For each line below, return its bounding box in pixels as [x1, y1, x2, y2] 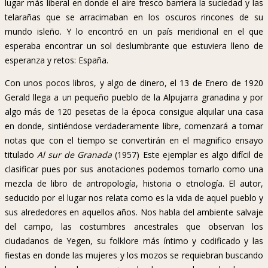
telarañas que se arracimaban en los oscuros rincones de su [5, 11, 263, 23]
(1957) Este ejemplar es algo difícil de [112, 149, 264, 161]
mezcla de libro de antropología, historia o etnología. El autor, [5, 178, 263, 190]
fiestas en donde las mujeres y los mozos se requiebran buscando [5, 249, 263, 261]
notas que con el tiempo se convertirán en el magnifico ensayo [5, 135, 263, 147]
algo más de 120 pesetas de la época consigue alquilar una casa [5, 106, 263, 118]
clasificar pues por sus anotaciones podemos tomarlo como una [5, 163, 263, 175]
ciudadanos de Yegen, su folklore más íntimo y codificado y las [5, 235, 263, 247]
